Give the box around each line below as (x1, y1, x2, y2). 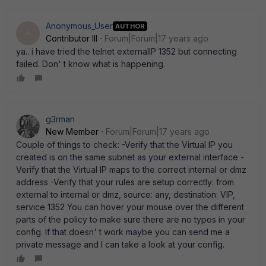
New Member (46, 126, 99, 137)
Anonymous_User (46, 21, 113, 31)
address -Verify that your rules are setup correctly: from (16, 177, 234, 187)
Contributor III (46, 33, 97, 43)
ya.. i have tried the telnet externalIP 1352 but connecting (16, 46, 237, 56)
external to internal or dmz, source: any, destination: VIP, (16, 189, 235, 199)
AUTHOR (115, 21, 145, 30)
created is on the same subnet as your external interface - (16, 152, 244, 162)
